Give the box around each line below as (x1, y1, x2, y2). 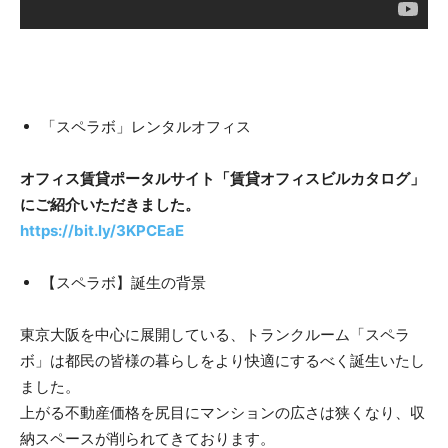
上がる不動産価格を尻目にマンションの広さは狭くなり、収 (20, 403, 425, 423)
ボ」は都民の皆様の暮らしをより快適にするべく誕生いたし (20, 351, 425, 371)
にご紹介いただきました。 (20, 195, 200, 215)
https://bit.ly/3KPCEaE (20, 221, 184, 241)
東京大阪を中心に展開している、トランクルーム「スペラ (20, 325, 410, 345)
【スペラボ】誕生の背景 (41, 273, 206, 293)
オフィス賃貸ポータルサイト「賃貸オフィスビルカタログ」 (20, 169, 425, 189)
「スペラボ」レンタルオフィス (41, 117, 251, 137)
